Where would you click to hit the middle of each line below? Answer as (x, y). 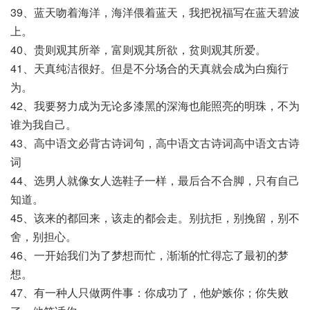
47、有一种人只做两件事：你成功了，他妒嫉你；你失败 (149, 292)
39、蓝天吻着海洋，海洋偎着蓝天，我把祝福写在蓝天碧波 (155, 12)
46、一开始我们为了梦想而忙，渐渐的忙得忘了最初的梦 (149, 255)
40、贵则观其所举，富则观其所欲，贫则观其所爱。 (138, 49)
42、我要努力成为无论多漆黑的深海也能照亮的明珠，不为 (155, 106)
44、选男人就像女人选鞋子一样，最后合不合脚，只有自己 (155, 180)
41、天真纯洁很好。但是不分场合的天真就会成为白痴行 (149, 68)
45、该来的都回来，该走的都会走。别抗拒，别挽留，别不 (155, 218)
